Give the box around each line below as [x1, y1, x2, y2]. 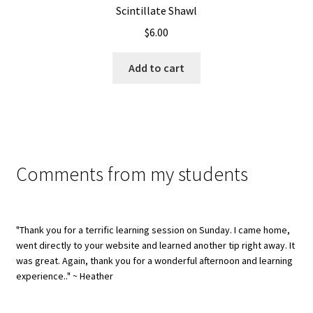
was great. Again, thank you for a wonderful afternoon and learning [15, 254, 293, 268]
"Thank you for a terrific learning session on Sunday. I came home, [15, 224, 290, 237]
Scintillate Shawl [116, 3, 197, 18]
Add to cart [129, 60, 184, 75]
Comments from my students [15, 161, 248, 187]
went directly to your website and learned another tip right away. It [15, 239, 295, 252]
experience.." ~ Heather [15, 270, 113, 283]
